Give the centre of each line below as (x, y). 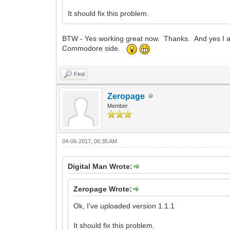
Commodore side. (94, 49)
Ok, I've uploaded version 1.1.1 (124, 206)
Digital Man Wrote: (100, 166)
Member (118, 106)
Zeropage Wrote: (103, 189)
